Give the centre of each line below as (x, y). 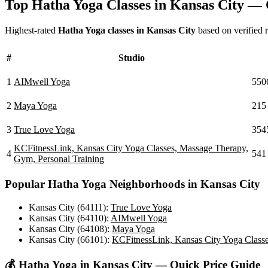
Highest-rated (31, 31)
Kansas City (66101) (68, 239)
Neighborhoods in (153, 184)
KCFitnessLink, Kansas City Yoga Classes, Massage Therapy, (131, 148)
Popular (26, 184)
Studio (132, 58)
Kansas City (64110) (68, 218)
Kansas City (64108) (68, 229)
